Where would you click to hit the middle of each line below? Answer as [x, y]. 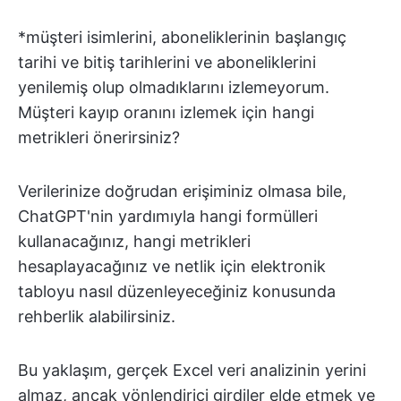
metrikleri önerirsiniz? [99, 138]
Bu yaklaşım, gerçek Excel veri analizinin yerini [192, 371]
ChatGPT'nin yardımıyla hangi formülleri [168, 217]
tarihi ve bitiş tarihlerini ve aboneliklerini [167, 63]
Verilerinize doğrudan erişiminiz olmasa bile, [182, 192]
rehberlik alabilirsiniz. [97, 317]
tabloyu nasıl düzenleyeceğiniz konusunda [177, 292]
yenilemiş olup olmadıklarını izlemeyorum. [174, 88]
